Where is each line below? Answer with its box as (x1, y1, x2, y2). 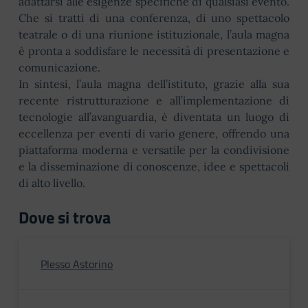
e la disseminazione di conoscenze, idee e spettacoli (19, 159, 289, 173)
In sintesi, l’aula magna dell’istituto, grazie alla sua (19, 77, 289, 91)
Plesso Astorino (41, 256, 113, 272)
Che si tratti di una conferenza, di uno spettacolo (19, 11, 289, 25)
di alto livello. (19, 176, 85, 190)
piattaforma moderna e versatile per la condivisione (19, 143, 289, 157)
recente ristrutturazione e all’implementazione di (19, 93, 289, 107)
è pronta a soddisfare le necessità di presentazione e (19, 44, 289, 58)
